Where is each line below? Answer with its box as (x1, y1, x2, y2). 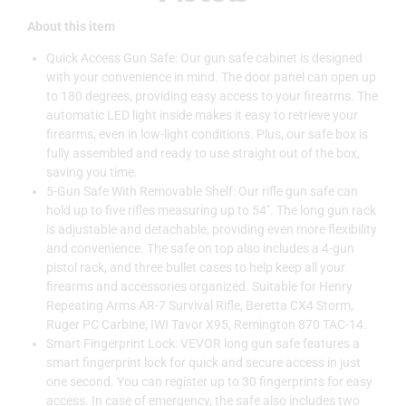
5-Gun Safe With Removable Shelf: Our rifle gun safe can (46, 184, 358, 199)
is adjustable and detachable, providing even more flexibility (46, 222, 377, 237)
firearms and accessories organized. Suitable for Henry (46, 279, 353, 295)
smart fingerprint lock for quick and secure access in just (46, 355, 361, 371)
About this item (27, 19, 115, 34)
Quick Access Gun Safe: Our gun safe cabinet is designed (46, 51, 362, 66)
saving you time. (46, 165, 138, 180)
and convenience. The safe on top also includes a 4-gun (46, 241, 354, 256)
